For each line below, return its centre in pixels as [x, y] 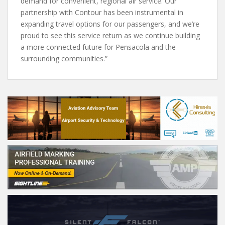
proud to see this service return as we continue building [110, 35]
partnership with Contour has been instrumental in [102, 12]
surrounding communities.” [64, 58]
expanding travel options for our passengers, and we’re [110, 24]
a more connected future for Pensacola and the [98, 47]
